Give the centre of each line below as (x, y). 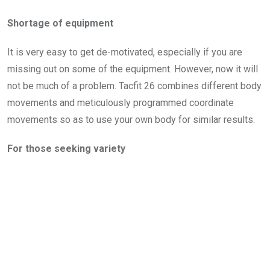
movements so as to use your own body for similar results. (131, 120)
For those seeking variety (66, 149)
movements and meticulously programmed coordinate (121, 103)
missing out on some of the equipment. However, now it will (133, 69)
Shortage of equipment (60, 24)
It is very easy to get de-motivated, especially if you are (125, 52)
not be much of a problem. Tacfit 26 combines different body (134, 86)
